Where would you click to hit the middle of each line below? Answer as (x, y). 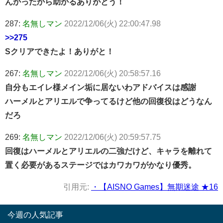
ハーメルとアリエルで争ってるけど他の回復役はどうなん (109, 101)
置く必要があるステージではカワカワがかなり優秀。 (101, 165)
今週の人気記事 (35, 214)
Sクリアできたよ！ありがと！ (59, 51)
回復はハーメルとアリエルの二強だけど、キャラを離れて (109, 151)
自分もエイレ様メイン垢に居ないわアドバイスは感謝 (101, 87)
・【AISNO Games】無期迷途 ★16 (155, 186)
